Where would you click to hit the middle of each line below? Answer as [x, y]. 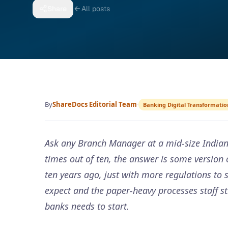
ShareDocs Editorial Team [95, 104]
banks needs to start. [87, 206]
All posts [96, 9]
